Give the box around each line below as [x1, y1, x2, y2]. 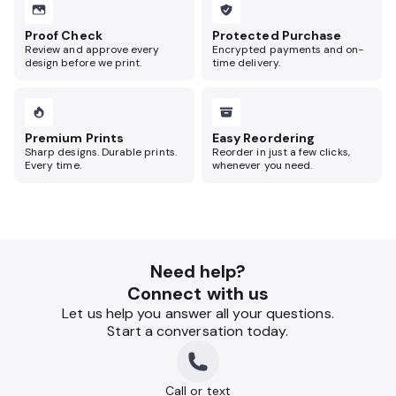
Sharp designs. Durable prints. [25, 145, 177, 159]
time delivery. [212, 56, 280, 70]
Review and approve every [25, 42, 160, 57]
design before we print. [25, 56, 142, 70]
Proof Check [25, 27, 103, 43]
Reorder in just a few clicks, [212, 145, 350, 159]
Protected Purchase [212, 27, 342, 43]
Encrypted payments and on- [212, 42, 364, 57]
